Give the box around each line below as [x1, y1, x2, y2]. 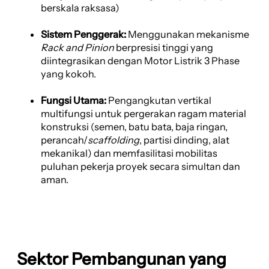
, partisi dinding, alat [139, 134, 229, 147]
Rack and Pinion [41, 41, 114, 54]
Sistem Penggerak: [41, 28, 126, 41]
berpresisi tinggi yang [114, 41, 213, 54]
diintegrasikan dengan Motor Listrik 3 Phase [41, 55, 240, 67]
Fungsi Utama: [41, 94, 106, 107]
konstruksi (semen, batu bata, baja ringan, [41, 121, 228, 133]
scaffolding [88, 134, 139, 147]
